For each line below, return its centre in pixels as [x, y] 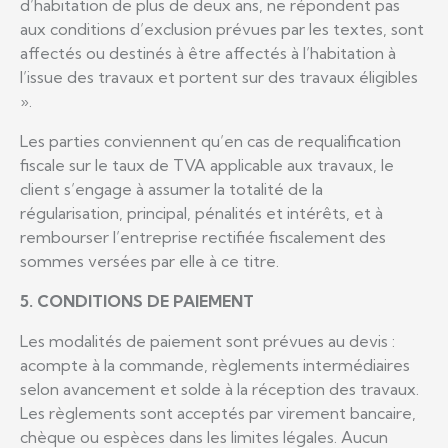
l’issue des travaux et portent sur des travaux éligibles [219, 76]
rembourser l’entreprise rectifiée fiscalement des [203, 236]
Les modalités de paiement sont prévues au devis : [207, 340]
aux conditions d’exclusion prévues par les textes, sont [222, 28]
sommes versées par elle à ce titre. [149, 260]
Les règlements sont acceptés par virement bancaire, [218, 412]
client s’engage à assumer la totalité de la [171, 188]
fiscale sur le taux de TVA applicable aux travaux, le [207, 164]
